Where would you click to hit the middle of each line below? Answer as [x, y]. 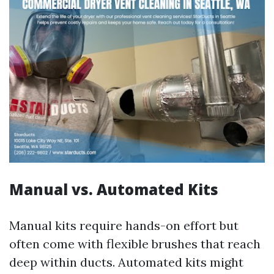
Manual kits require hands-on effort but [124, 225]
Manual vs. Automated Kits [114, 189]
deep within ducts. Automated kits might [126, 262]
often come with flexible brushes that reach [135, 244]
